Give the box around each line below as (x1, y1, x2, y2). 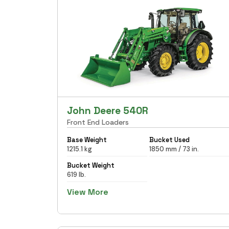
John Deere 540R (67, 104, 148, 117)
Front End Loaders (67, 117, 129, 127)
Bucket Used (149, 135, 190, 144)
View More (67, 186, 108, 197)
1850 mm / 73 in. (149, 144, 199, 153)
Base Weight (67, 135, 107, 144)
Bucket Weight (67, 161, 114, 170)
